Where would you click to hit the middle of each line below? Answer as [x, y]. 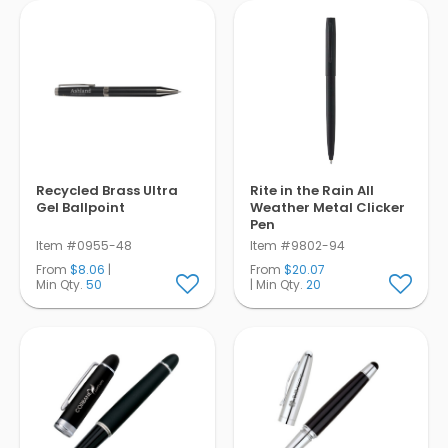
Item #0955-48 [84, 245]
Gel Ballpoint [80, 207]
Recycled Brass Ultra [107, 190]
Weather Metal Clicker [327, 207]
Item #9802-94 [297, 245]
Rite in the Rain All [311, 190]
